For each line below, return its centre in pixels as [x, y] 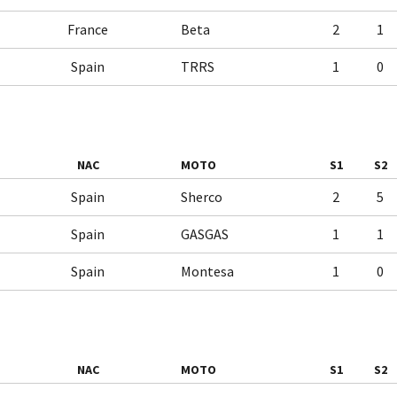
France [88, 29]
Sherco [202, 197]
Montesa [207, 271]
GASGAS [205, 234]
